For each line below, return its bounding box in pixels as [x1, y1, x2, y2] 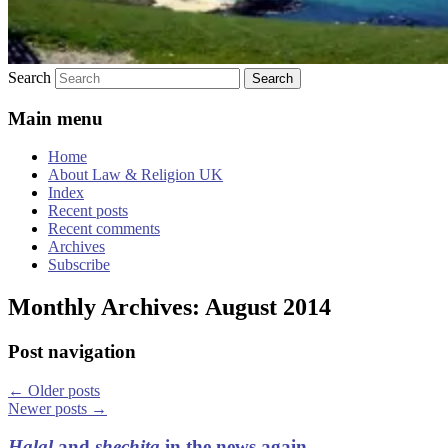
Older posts [24, 381, 100, 399]
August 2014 [205, 294, 331, 321]
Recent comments [48, 220, 160, 238]
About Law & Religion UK [48, 166, 223, 184]
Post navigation [8, 341, 136, 363]
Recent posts [48, 202, 128, 220]
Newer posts [8, 399, 91, 417]
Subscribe [48, 256, 110, 274]
